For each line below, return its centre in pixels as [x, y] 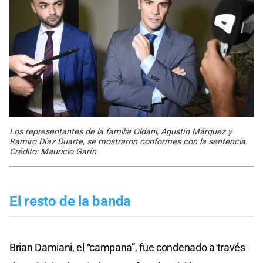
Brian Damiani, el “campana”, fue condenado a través [127, 248]
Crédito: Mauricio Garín [53, 152]
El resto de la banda [70, 202]
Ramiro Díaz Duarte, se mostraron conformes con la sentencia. [129, 142]
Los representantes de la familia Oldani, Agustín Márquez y [121, 132]
